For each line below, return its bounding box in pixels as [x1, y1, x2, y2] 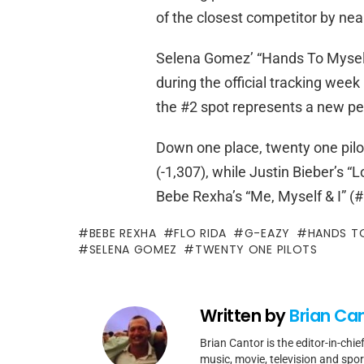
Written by [200, 304, 290, 328]
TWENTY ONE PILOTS [194, 241, 318, 258]
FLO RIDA [174, 225, 227, 242]
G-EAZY [244, 225, 290, 242]
